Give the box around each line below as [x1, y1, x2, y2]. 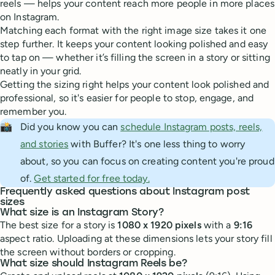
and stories [20, 138, 69, 150]
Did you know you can [20, 121, 121, 133]
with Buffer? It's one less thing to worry [68, 138, 246, 150]
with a [201, 219, 234, 231]
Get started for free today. [34, 172, 150, 185]
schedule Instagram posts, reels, [120, 121, 263, 133]
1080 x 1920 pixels [117, 219, 201, 231]
